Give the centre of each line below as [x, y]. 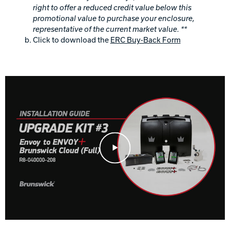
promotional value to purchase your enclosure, [113, 18]
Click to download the [71, 40]
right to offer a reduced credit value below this [112, 7]
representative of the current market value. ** [110, 29]
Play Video [118, 137]
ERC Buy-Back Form [145, 40]
